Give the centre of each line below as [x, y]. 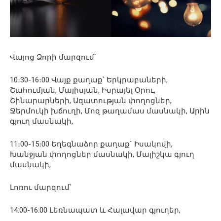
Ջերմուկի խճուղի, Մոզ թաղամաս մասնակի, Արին [110, 111]
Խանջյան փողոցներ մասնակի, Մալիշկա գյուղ [102, 154]
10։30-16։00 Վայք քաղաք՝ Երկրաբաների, [89, 80]
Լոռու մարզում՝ [41, 187]
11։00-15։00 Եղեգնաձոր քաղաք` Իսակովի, [91, 144]
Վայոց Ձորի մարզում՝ [53, 57]
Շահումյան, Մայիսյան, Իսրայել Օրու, [83, 90]
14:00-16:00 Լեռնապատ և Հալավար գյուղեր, [95, 210]
